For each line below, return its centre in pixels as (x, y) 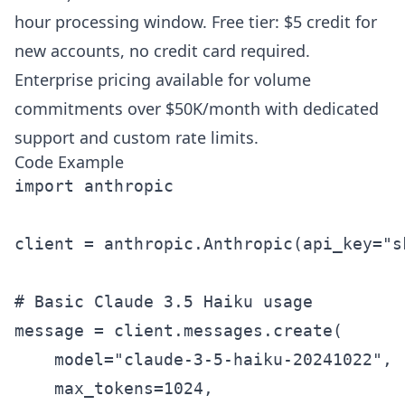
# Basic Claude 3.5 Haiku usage (164, 302)
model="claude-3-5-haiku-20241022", (203, 360)
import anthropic (94, 186)
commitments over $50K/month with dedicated (197, 109)
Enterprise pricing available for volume (163, 80)
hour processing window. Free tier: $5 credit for (196, 22)
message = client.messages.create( (179, 331)
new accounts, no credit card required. (162, 51)
